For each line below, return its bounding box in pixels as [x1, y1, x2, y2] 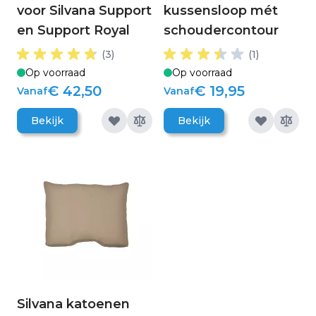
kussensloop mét [164, 3, 278, 18]
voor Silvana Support [17, 3, 152, 18]
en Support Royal [17, 23, 130, 38]
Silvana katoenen [17, 296, 130, 312]
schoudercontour [164, 23, 279, 38]
